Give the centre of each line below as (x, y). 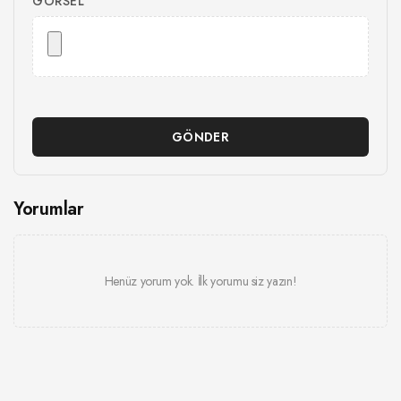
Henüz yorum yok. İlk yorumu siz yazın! (200, 282)
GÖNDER (200, 137)
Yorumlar (49, 209)
